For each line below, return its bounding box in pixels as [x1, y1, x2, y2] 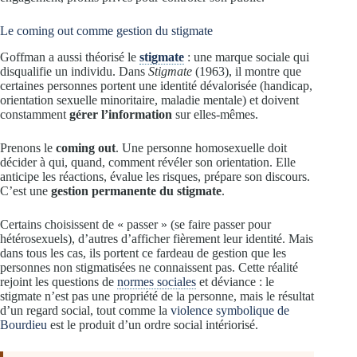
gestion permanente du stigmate [51, 183, 222, 198]
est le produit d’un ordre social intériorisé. [47, 317, 258, 331]
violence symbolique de [171, 303, 289, 317]
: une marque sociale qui [184, 49, 309, 64]
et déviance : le [196, 274, 274, 288]
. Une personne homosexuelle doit [116, 140, 287, 155]
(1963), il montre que [192, 64, 301, 78]
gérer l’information [69, 107, 172, 121]
